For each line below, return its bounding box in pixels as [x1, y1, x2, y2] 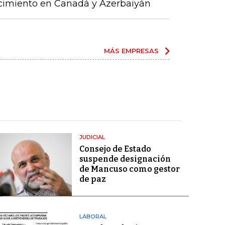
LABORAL [79, 213, 106, 220]
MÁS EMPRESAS [104, 47, 159, 55]
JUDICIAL [79, 134, 105, 141]
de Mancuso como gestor [79, 164, 180, 174]
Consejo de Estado [79, 144, 151, 154]
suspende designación [79, 154, 171, 164]
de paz [79, 174, 106, 184]
